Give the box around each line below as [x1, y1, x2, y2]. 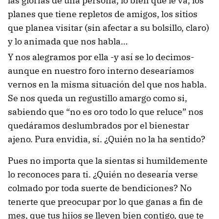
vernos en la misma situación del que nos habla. [8, 79, 207, 90]
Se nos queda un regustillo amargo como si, [8, 92, 187, 104]
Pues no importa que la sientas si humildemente [8, 155, 208, 166]
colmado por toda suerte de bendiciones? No [8, 182, 192, 194]
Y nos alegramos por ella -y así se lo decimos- [8, 51, 194, 63]
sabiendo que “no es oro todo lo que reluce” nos [8, 106, 203, 117]
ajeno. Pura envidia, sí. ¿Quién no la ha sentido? [8, 133, 205, 145]
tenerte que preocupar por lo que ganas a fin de [8, 196, 203, 207]
